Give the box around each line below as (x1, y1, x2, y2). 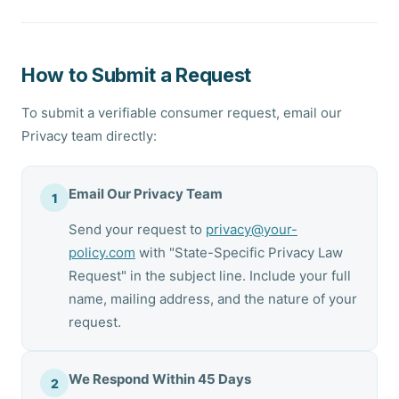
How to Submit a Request (21, 63, 252, 86)
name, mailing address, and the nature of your (69, 290, 357, 307)
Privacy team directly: (21, 127, 157, 144)
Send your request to (69, 221, 206, 238)
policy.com (69, 244, 135, 261)
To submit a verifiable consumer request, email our (21, 104, 342, 121)
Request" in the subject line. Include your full (69, 267, 351, 284)
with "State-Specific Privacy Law (135, 244, 343, 261)
